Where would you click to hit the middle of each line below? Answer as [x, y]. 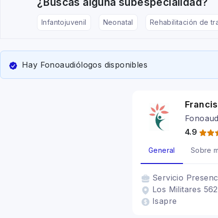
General [162, 150]
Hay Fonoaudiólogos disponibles [85, 65]
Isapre [165, 201]
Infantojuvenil [64, 22]
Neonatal [118, 22]
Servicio [169, 178]
